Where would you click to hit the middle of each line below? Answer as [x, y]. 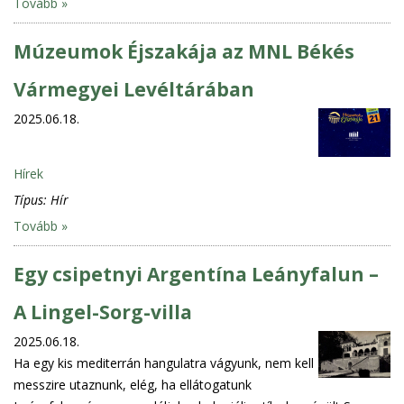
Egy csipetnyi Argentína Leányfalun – [196, 274]
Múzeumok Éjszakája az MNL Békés [184, 51]
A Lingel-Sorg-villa [103, 312]
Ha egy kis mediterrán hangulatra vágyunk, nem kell [164, 363]
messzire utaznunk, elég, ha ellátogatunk [133, 384]
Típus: [32, 199]
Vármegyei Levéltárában [134, 89]
